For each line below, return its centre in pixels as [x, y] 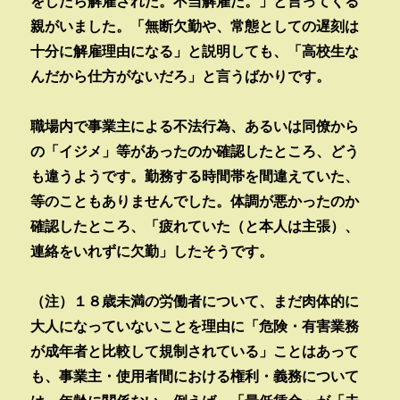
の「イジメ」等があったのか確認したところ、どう [195, 151]
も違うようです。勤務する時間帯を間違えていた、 [195, 176]
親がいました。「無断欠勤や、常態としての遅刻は [195, 26]
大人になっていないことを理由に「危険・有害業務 [195, 326]
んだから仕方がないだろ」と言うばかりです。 [181, 76]
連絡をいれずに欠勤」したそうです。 [152, 251]
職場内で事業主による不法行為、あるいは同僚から [195, 126]
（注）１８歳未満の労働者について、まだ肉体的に [195, 301]
